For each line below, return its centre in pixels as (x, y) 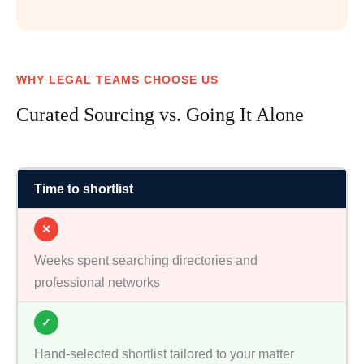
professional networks (97, 283)
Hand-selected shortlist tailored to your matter (164, 354)
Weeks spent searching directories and (146, 261)
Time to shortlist (84, 189)
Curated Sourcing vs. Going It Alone (160, 115)
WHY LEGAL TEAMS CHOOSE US (117, 80)
